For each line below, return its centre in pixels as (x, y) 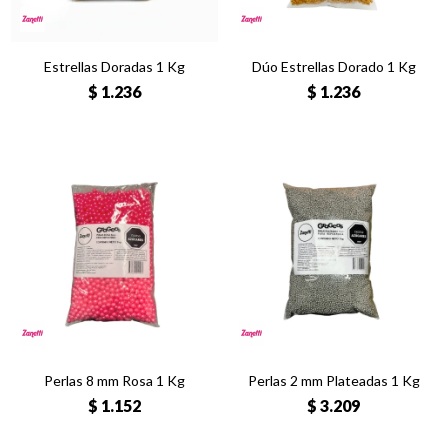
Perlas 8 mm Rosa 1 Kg (114, 380)
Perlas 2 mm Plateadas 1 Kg (333, 380)
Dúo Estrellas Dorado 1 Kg (333, 66)
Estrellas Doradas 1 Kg (114, 66)
